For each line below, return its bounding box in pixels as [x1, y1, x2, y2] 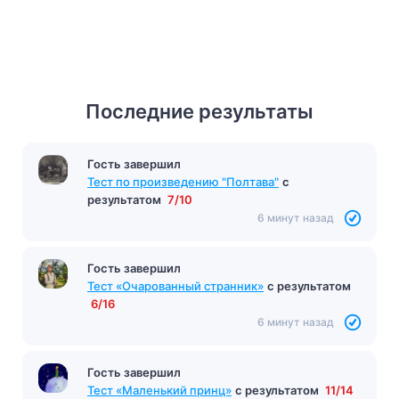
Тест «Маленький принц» [87, 382, 232, 397]
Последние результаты [85, 99, 313, 123]
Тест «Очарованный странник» [87, 278, 264, 293]
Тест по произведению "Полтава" [87, 174, 279, 189]
